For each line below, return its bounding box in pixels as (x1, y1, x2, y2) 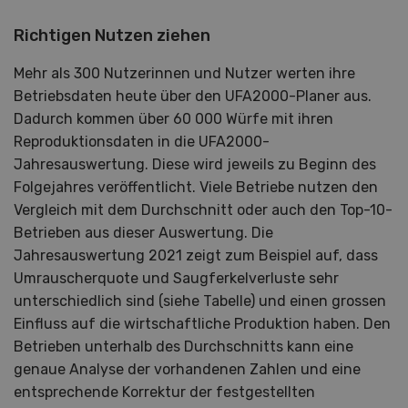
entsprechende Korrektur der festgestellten (14, 382, 315, 401)
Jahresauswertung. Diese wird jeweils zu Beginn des (14, 155, 376, 173)
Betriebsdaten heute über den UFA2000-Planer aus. (14, 87, 372, 105)
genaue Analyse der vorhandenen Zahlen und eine (14, 360, 361, 378)
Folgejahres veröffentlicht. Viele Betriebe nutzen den (14, 178, 378, 196)
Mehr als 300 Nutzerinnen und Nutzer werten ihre (14, 64, 355, 82)
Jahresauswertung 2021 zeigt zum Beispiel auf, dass (14, 246, 378, 264)
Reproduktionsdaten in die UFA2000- (14, 132, 270, 150)
